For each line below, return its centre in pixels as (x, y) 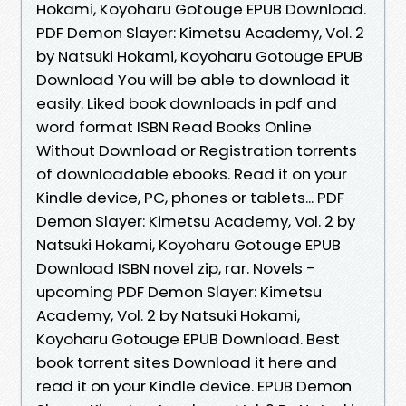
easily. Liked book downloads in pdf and (187, 103)
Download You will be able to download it (193, 79)
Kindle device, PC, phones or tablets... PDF (190, 197)
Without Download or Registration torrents (197, 150)
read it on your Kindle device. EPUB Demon (194, 386)
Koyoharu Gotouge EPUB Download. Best (188, 338)
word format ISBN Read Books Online (174, 126)
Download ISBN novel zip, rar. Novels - (176, 268)
